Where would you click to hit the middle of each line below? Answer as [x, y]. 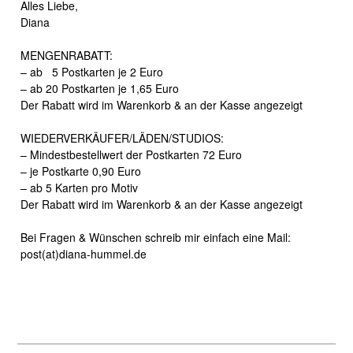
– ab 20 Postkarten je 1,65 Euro [100, 89]
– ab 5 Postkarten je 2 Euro [92, 72]
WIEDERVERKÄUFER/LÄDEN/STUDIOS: [123, 138]
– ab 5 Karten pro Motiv [80, 188]
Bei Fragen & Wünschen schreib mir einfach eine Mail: [156, 238]
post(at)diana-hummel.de [84, 254]
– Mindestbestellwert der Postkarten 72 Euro [132, 155]
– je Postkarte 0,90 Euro [81, 171]
